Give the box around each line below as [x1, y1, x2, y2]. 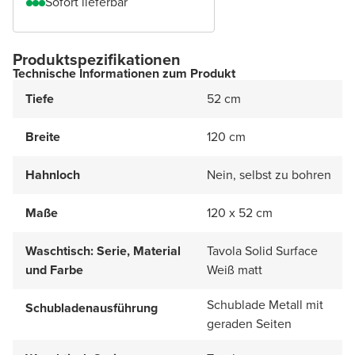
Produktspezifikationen [13, 47, 181, 71]
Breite [25, 127, 60, 146]
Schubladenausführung [25, 298, 158, 317]
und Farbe [25, 260, 83, 279]
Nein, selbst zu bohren [207, 165, 331, 184]
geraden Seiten [207, 314, 292, 333]
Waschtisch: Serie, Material [25, 241, 181, 260]
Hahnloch [25, 165, 80, 184]
